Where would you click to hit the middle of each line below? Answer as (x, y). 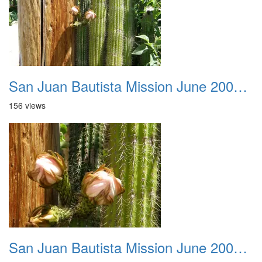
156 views (27, 105)
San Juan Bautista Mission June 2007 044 (240, 247)
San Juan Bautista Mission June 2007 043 (240, 86)
